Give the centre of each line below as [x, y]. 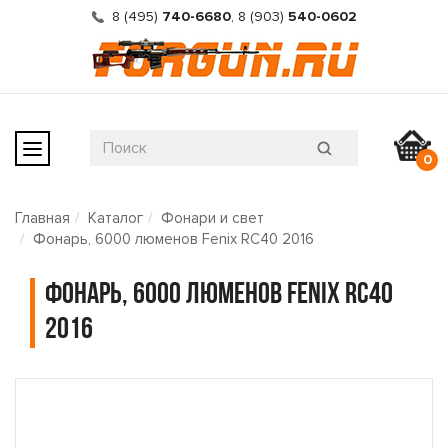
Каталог [115, 218]
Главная [42, 218]
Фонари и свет [212, 218]
